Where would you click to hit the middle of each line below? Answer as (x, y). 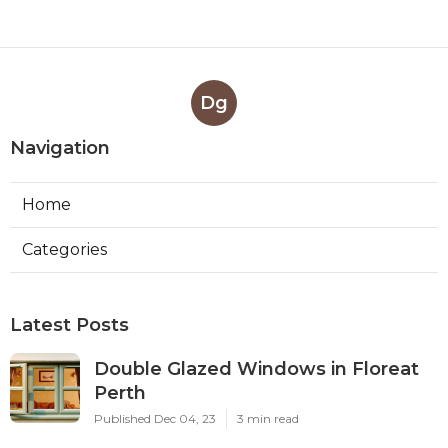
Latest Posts (69, 325)
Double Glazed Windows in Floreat (256, 369)
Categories (64, 250)
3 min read (268, 419)
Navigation (60, 148)
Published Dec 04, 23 (155, 419)
